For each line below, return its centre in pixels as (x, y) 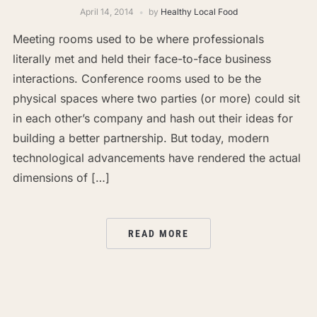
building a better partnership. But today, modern (140, 138)
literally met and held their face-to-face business (142, 59)
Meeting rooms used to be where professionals (138, 39)
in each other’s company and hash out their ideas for (152, 119)
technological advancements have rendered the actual (156, 158)
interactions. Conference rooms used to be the (137, 79)
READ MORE (158, 234)
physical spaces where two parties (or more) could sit (156, 99)
